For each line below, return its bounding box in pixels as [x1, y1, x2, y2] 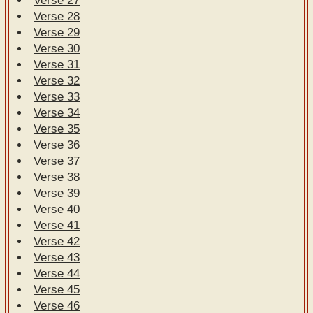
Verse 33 [34, 89, 80, 103]
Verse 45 [34, 282, 80, 296]
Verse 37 [34, 154, 80, 168]
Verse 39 [34, 186, 80, 200]
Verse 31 [34, 57, 80, 71]
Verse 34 [34, 105, 80, 119]
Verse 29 [34, 25, 80, 39]
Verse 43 [34, 250, 80, 264]
